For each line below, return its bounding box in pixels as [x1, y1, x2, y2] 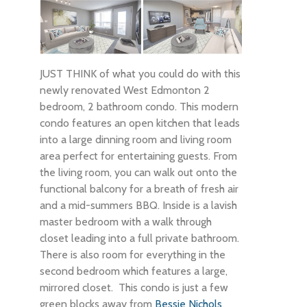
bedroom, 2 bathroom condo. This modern [40, 100, 239, 114]
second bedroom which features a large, [40, 265, 228, 278]
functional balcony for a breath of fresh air [40, 182, 239, 196]
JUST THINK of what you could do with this [40, 67, 241, 81]
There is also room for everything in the [40, 248, 226, 262]
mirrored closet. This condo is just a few [40, 281, 229, 295]
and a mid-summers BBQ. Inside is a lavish [40, 199, 238, 212]
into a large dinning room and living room [40, 133, 232, 147]
